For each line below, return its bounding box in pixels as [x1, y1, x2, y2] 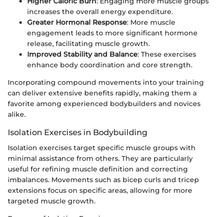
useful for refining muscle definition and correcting [8, 164, 188, 173]
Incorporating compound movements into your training [8, 77, 204, 87]
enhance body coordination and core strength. [27, 60, 192, 69]
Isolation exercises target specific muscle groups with [8, 143, 196, 152]
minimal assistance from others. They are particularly [8, 154, 193, 163]
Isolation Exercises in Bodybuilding [8, 127, 147, 137]
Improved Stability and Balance [27, 49, 138, 59]
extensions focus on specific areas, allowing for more [8, 186, 192, 195]
